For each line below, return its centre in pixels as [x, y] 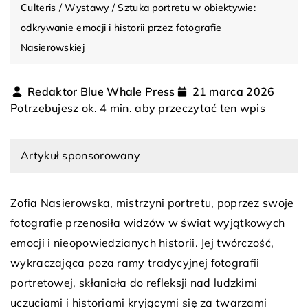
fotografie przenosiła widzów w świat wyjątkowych [148, 222]
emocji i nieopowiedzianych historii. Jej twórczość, [142, 242]
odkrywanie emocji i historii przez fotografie [121, 27]
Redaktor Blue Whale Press [101, 91]
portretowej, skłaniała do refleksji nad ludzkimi [134, 282]
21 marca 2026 [233, 91]
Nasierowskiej [53, 47]
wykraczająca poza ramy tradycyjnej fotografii [135, 262]
